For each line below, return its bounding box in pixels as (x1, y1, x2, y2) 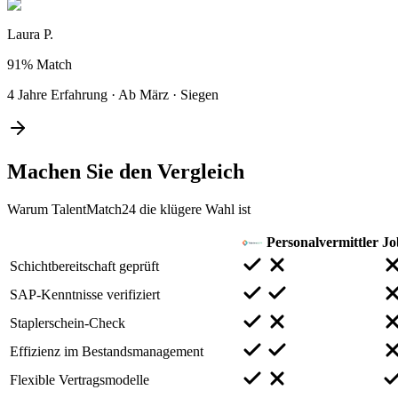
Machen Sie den (7, 159, 157, 183)
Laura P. (7, 26, 53, 42)
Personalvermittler (267, 234, 378, 250)
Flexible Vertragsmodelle (10, 371, 149, 387)
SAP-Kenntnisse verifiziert (10, 286, 160, 302)
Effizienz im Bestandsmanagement (10, 343, 203, 359)
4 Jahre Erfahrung (7, 86, 107, 102)
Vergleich (157, 159, 244, 183)
